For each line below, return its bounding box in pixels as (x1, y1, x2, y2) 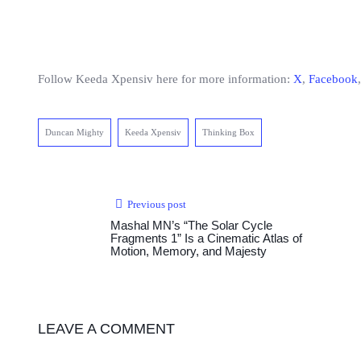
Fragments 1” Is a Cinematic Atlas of (110, 231, 302, 245)
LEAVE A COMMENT (38, 321, 175, 337)
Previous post (127, 198, 186, 210)
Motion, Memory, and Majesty (110, 244, 267, 258)
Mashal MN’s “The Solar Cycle (110, 218, 272, 232)
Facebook (309, 73, 358, 85)
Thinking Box (202, 127, 255, 137)
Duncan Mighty (45, 127, 104, 137)
